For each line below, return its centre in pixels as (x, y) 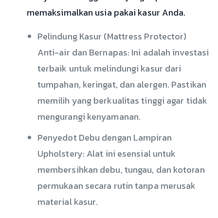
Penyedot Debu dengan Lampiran (104, 137)
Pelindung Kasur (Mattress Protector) (112, 36)
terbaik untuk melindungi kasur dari (109, 68)
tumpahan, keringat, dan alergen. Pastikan (122, 84)
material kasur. (68, 202)
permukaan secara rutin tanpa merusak (117, 186)
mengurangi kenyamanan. (89, 117)
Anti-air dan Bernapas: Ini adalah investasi (123, 52)
